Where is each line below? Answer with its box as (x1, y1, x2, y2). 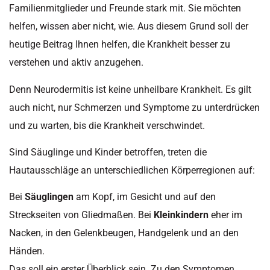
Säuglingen (25, 191, 74, 203)
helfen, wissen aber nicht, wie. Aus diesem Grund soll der (9, 20, 248, 33)
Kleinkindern (154, 209, 209, 221)
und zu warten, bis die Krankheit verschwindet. (9, 119, 205, 131)
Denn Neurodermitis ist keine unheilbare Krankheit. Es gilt (9, 83, 251, 95)
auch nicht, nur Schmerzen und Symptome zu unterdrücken (9, 101, 260, 113)
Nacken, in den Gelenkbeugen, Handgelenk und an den (9, 227, 239, 239)
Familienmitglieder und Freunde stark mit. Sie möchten (9, 2, 241, 14)
